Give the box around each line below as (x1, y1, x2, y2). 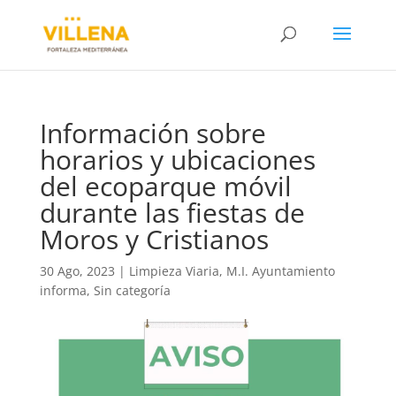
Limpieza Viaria (128, 263, 219, 279)
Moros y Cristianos (39, 221, 269, 257)
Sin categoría (93, 282, 171, 299)
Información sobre (39, 115, 266, 151)
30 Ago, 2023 (39, 263, 115, 279)
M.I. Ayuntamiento (225, 263, 335, 279)
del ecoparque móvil (39, 168, 292, 204)
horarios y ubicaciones (39, 141, 316, 178)
